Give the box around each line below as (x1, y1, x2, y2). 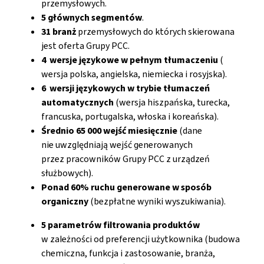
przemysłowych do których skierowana (76, 25, 235, 38)
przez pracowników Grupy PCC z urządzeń (41, 153, 210, 165)
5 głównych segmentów (41, 11, 142, 24)
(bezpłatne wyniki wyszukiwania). (88, 195, 226, 207)
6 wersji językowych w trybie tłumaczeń (41, 82, 210, 94)
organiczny (41, 195, 88, 207)
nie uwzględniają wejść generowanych (41, 138, 193, 151)
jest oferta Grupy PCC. (41, 39, 130, 52)
